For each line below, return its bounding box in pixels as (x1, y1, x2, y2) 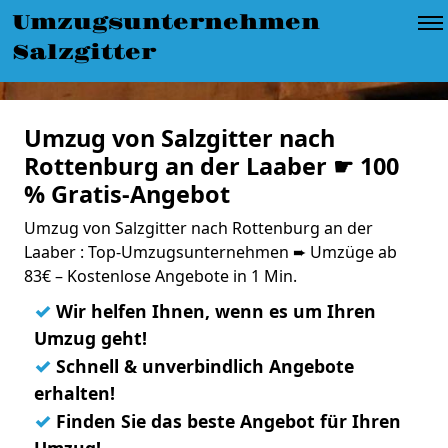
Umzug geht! (34, 326, 147, 350)
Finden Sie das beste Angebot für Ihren (51, 409, 401, 433)
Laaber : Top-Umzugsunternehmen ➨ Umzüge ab (24, 241, 397, 263)
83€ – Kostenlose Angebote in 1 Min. (24, 265, 297, 287)
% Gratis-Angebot (24, 178, 230, 210)
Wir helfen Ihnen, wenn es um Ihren (51, 299, 376, 323)
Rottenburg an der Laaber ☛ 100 (24, 150, 399, 182)
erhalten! (34, 381, 115, 405)
